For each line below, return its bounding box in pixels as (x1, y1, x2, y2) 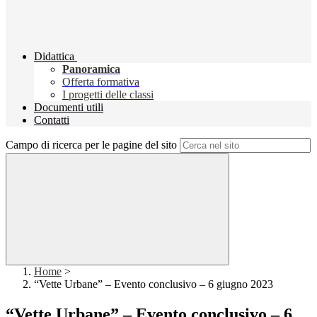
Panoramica (62, 63, 120, 76)
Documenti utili (34, 101, 103, 114)
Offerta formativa (62, 76, 139, 88)
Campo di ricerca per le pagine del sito (6, 139, 177, 151)
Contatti (34, 114, 69, 127)
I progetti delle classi (62, 88, 154, 101)
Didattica (34, 50, 74, 63)
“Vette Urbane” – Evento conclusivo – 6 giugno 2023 (34, 278, 273, 291)
